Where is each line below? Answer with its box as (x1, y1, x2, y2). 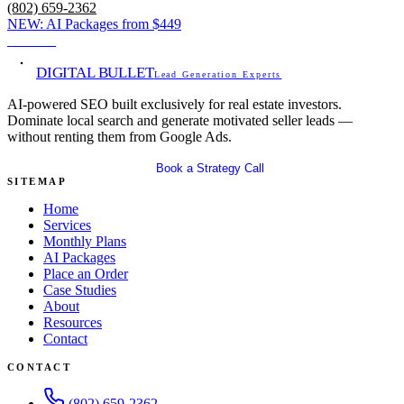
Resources (43, 314, 102, 330)
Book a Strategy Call (156, 161, 264, 175)
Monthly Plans (43, 233, 126, 249)
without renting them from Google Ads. (7, 128, 232, 144)
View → (7, 32, 56, 48)
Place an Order (43, 265, 128, 281)
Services (43, 216, 91, 233)
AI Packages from (43, 15, 152, 32)
